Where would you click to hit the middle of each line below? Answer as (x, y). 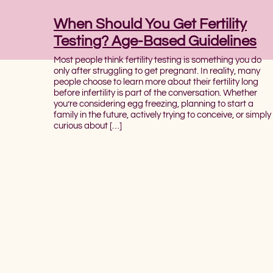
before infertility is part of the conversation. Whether (155, 93)
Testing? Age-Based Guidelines (155, 41)
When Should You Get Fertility (150, 24)
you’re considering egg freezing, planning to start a (154, 104)
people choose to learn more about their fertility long (156, 82)
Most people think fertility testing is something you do (158, 60)
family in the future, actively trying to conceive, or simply (162, 115)
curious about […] (88, 126)
